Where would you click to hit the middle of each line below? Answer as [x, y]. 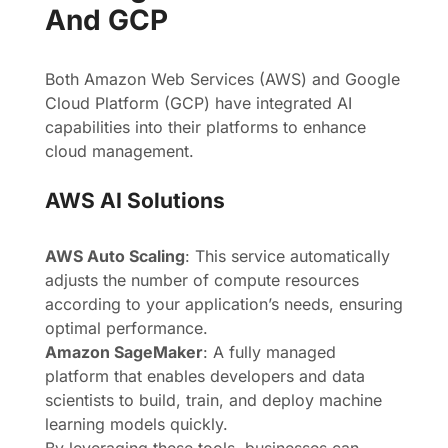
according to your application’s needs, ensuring [224, 304]
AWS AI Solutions [135, 200]
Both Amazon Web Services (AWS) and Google [222, 79]
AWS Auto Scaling [115, 256]
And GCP [106, 20]
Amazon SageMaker [124, 352]
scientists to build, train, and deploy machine [213, 400]
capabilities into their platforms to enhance [205, 127]
